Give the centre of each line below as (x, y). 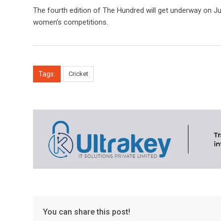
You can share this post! (87, 212)
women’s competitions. (71, 22)
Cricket (78, 74)
